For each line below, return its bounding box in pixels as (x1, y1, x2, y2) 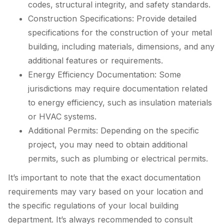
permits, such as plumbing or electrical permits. (28, 153, 208, 164)
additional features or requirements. (28, 55, 163, 66)
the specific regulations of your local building (8, 200, 178, 210)
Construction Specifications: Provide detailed (28, 13, 196, 24)
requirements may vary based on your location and (8, 186, 203, 196)
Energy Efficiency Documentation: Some (28, 69, 181, 80)
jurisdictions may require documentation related (28, 83, 207, 94)
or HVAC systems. (28, 111, 96, 122)
